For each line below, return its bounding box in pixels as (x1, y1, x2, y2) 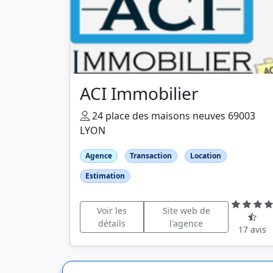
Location (190, 151, 221, 161)
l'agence (169, 217, 204, 229)
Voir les (96, 204, 127, 216)
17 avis (238, 224, 267, 236)
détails (97, 217, 126, 229)
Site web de (162, 204, 210, 216)
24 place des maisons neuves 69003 (90, 109, 255, 122)
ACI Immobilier (80, 82, 199, 105)
